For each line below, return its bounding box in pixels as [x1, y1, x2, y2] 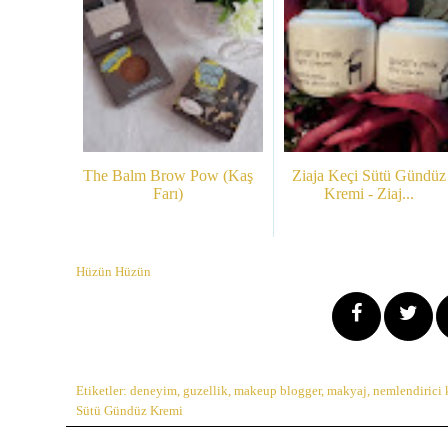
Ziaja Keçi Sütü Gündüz [292, 166, 446, 184]
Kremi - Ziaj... [324, 184, 414, 202]
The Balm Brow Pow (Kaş [83, 166, 253, 184]
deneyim [130, 383, 177, 398]
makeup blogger [234, 383, 321, 398]
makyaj [327, 383, 367, 398]
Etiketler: [76, 383, 130, 398]
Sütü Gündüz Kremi [76, 403, 183, 418]
